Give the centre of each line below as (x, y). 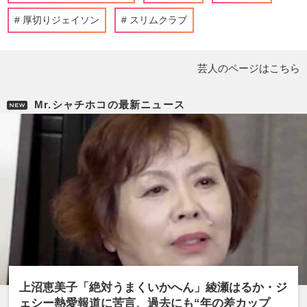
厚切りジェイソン (61, 20)
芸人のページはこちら (249, 68)
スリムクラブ (158, 20)
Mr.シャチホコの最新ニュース (110, 105)
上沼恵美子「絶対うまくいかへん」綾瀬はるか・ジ (153, 287)
